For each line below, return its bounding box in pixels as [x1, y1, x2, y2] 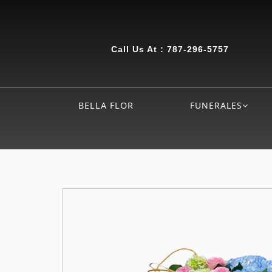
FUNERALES [190, 100, 242, 112]
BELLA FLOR [78, 100, 134, 112]
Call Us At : [110, 44, 167, 54]
